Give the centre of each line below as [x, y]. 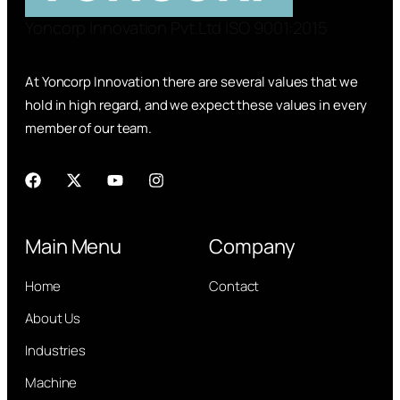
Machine [51, 383]
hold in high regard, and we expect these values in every [196, 105]
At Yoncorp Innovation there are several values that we [192, 82]
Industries [55, 351]
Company [253, 247]
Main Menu [74, 247]
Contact [234, 287]
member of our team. [90, 129]
